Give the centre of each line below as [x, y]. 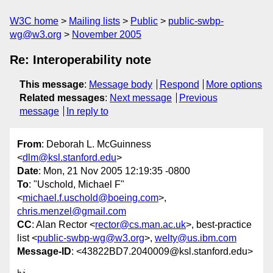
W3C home [34, 21]
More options [234, 84]
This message [52, 84]
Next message [141, 98]
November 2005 [107, 34]
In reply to [87, 111]
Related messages [62, 98]
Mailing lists [94, 21]
